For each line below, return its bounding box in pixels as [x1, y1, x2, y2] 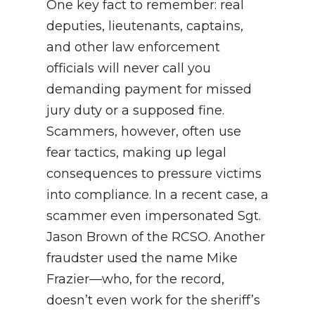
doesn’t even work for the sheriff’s [46, 292, 260, 308]
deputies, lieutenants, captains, [46, 18, 243, 34]
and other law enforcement [46, 39, 220, 55]
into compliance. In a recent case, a [46, 186, 269, 202]
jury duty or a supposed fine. [46, 102, 224, 118]
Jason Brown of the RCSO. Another [46, 229, 265, 245]
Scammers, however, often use [46, 123, 241, 139]
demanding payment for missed [46, 81, 252, 97]
